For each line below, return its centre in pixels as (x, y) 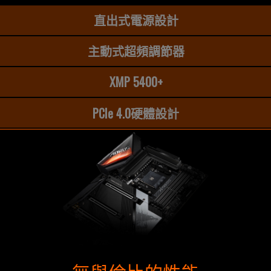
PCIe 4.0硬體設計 (136, 113)
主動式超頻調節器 (136, 51)
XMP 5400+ (136, 82)
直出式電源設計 (136, 20)
